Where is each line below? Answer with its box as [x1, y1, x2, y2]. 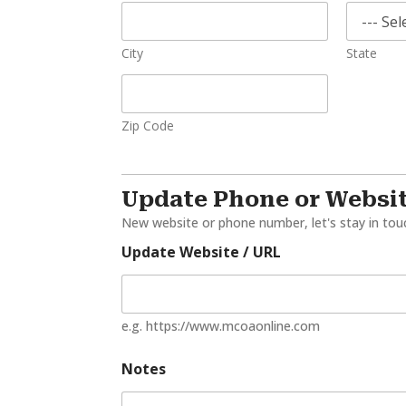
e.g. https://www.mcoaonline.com [121, 317, 321, 334]
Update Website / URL [121, 242, 282, 262]
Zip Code [121, 117, 175, 134]
